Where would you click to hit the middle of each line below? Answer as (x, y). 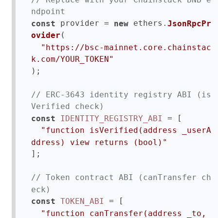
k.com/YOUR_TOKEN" (73, 59)
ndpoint (48, 11)
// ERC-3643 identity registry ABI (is (121, 94)
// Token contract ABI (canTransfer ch (121, 177)
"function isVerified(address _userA (126, 130)
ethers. (148, 23)
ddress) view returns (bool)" (99, 142)
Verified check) (68, 106)
